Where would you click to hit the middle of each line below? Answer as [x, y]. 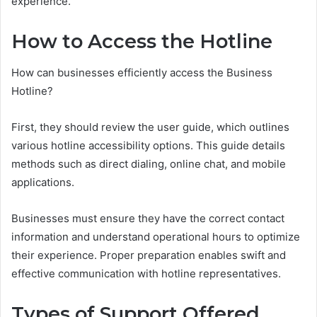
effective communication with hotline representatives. [146, 274]
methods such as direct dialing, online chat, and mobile [149, 164]
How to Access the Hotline [142, 41]
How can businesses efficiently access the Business [142, 73]
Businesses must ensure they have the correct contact [148, 219]
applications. [43, 183]
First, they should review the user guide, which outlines [150, 127]
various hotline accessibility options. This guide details [148, 146]
